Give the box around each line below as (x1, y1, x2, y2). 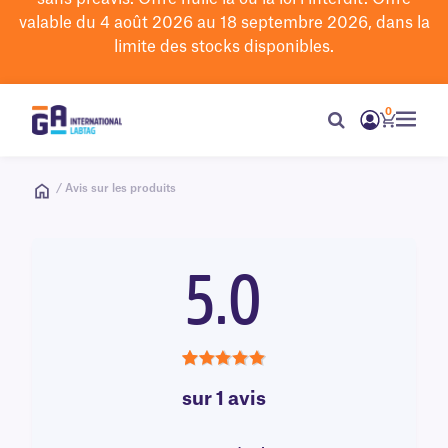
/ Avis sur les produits (56, 183, 176, 194)
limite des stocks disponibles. (114, 39, 334, 55)
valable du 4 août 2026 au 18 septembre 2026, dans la (18, 15, 430, 31)
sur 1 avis (182, 390, 266, 410)
